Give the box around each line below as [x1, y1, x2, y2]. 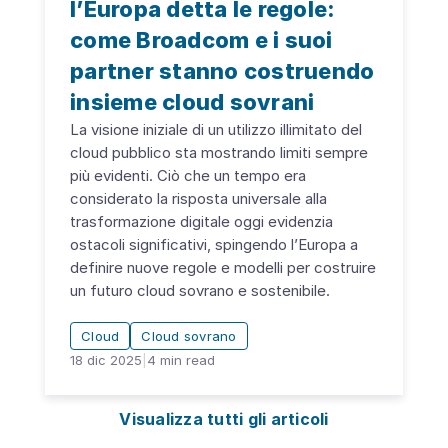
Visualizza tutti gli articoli [119, 408, 329, 429]
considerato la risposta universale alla [70, 188, 327, 208]
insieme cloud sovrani [70, 88, 315, 115]
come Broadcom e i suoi [70, 26, 333, 53]
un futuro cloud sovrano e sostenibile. [70, 280, 330, 300]
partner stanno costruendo [70, 57, 375, 84]
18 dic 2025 [70, 351, 142, 368]
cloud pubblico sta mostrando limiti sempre [70, 142, 368, 162]
